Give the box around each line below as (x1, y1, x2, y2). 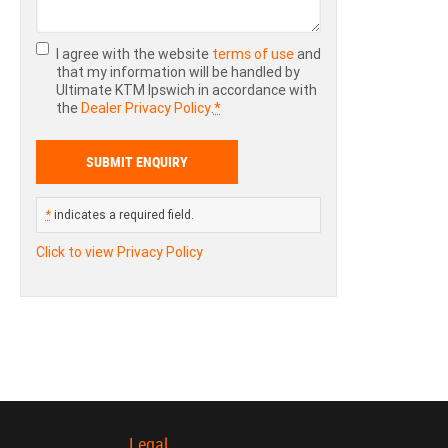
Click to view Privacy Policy (35, 242, 203, 261)
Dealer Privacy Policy (80, 98, 211, 117)
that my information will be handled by (55, 62, 300, 81)
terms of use (211, 44, 294, 63)
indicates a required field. (50, 206, 194, 222)
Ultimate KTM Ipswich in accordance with (55, 80, 317, 99)
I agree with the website (55, 44, 212, 63)
